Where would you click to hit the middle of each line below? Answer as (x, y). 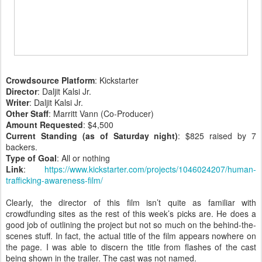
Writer (18, 103)
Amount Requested (44, 125)
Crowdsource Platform (50, 80)
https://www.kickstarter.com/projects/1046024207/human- (150, 169)
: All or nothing (83, 158)
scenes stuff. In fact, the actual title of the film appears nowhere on (131, 236)
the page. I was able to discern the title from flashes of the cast (131, 247)
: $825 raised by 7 (217, 136)
